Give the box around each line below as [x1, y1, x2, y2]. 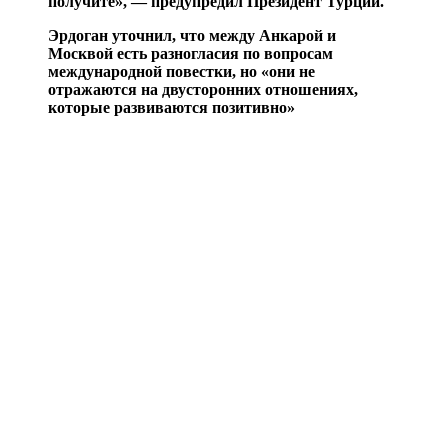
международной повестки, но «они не [48, 62, 315, 80]
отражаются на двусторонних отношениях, [48, 80, 358, 98]
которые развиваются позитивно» [48, 98, 295, 116]
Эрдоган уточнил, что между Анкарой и [48, 26, 336, 44]
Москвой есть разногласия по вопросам [48, 44, 333, 62]
